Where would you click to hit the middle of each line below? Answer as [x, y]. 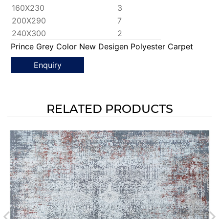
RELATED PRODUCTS [109, 109]
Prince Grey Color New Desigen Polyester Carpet [102, 46]
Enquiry [47, 65]
